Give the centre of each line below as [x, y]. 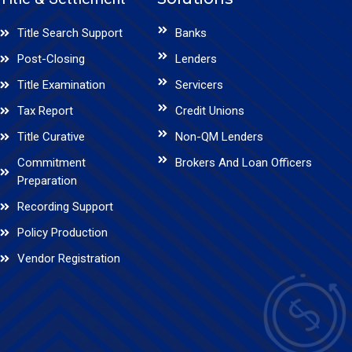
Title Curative [51, 136]
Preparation [47, 180]
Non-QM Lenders [219, 136]
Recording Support [65, 206]
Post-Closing [51, 59]
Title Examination [61, 84]
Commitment [51, 162]
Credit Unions [209, 110]
